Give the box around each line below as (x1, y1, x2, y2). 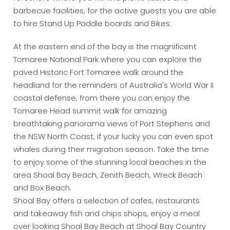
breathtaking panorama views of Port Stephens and (13, 118, 210, 129)
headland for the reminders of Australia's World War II (13, 80, 214, 91)
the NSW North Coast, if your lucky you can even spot (13, 131, 214, 142)
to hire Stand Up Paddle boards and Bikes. (13, 18, 172, 29)
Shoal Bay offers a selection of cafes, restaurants (13, 195, 200, 206)
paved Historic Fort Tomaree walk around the (13, 67, 184, 78)
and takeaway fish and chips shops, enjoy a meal (13, 208, 200, 219)
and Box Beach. (13, 182, 72, 194)
